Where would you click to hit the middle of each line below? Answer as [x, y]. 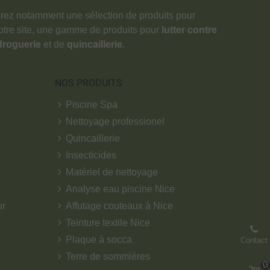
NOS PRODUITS [89, 83]
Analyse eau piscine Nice [120, 189]
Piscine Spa [92, 104]
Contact [254, 240]
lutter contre [189, 30]
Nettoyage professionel [115, 121]
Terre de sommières [108, 256]
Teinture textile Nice [108, 222]
